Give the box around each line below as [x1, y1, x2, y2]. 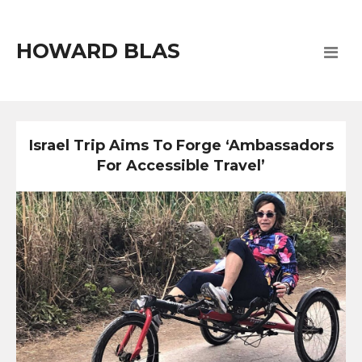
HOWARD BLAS [16, 39, 180, 63]
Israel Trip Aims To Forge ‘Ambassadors [28, 137, 334, 155]
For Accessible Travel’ [97, 157, 265, 175]
